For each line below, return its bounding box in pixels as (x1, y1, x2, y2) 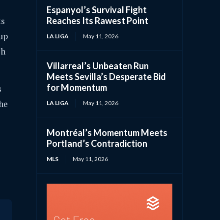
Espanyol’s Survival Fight (47, 4, 147, 15)
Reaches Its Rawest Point (47, 15, 149, 26)
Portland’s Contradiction (47, 137, 148, 149)
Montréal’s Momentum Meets (47, 127, 168, 138)
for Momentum (47, 82, 108, 93)
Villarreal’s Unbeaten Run (47, 60, 149, 71)
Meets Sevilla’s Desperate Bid (47, 71, 166, 82)
